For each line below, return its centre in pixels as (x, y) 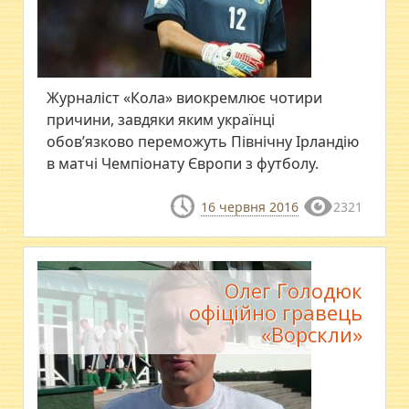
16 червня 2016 (249, 207)
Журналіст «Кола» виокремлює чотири (185, 98)
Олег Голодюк (293, 291)
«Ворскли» (311, 335)
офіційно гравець (275, 313)
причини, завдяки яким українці (161, 120)
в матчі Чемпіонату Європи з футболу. (183, 163)
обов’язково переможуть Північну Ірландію (203, 142)
